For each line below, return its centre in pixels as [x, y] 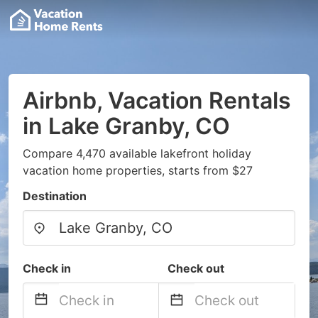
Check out [196, 268]
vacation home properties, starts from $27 [138, 170]
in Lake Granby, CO [126, 126]
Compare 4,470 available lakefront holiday [137, 153]
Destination [55, 196]
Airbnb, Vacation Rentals [157, 100]
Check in [47, 268]
